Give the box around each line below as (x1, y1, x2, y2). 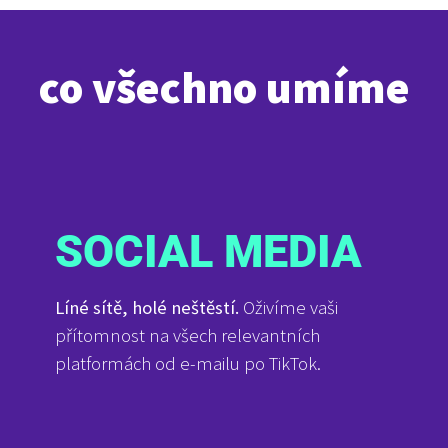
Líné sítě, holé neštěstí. (55, 296, 239, 320)
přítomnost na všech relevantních (55, 324, 320, 348)
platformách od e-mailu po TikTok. (55, 352, 321, 376)
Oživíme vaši (239, 296, 338, 320)
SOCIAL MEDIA (55, 225, 362, 279)
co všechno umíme (38, 59, 410, 116)
